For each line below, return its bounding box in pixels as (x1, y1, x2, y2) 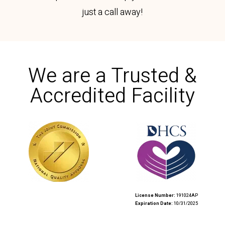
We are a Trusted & (28, 61, 197, 91)
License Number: (135, 192, 175, 199)
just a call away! (82, 6, 143, 19)
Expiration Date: (135, 200, 173, 207)
